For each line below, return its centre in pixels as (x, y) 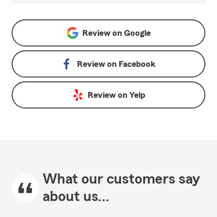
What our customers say (121, 179)
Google (137, 33)
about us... (76, 197)
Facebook (137, 64)
